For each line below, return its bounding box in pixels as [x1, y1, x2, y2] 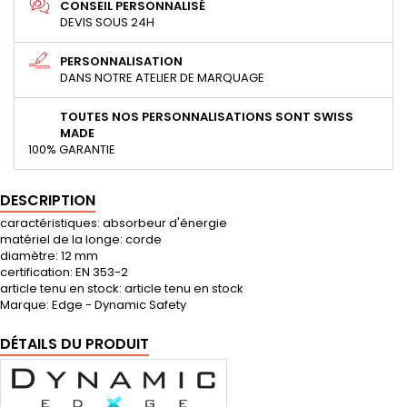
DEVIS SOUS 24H [60, 14, 154, 32]
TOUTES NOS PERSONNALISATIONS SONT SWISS [60, 108, 353, 126]
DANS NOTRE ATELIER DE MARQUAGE [60, 69, 264, 87]
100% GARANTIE [28, 141, 115, 159]
